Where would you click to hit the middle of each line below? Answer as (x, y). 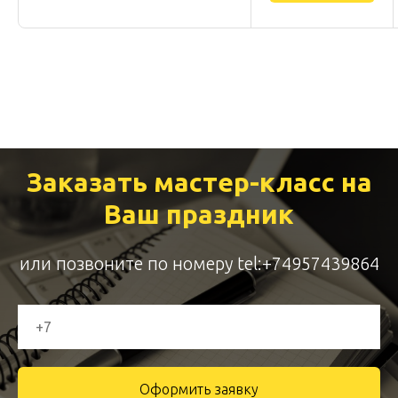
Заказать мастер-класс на (199, 182)
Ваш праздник (199, 214)
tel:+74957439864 (308, 263)
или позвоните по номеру (128, 263)
